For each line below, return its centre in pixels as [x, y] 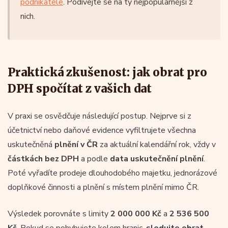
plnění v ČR [75, 144]
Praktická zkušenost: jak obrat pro [107, 72]
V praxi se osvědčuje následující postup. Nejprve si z [99, 116]
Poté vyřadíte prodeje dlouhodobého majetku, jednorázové [112, 173]
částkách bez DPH [43, 159]
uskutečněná [30, 144]
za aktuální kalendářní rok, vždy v [157, 144]
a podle [94, 159]
